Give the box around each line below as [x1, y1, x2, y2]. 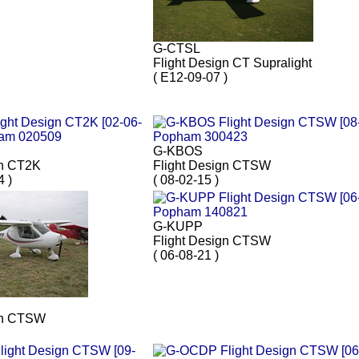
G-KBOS [153, 144, 203, 159]
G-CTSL [153, 42, 200, 56]
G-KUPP [153, 220, 203, 234]
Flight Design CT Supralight [153, 56, 312, 71]
